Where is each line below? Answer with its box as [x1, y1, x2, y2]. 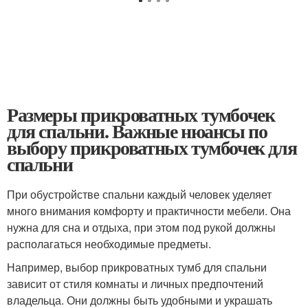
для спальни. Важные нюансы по [7, 117, 267, 145]
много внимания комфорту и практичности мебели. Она [7, 203, 291, 219]
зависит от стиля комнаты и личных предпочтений [7, 276, 263, 291]
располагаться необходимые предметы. [7, 236, 211, 252]
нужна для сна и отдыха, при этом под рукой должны [7, 219, 276, 235]
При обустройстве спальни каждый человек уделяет [7, 186, 272, 202]
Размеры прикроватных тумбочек [7, 100, 275, 129]
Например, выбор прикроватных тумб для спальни [7, 259, 267, 275]
